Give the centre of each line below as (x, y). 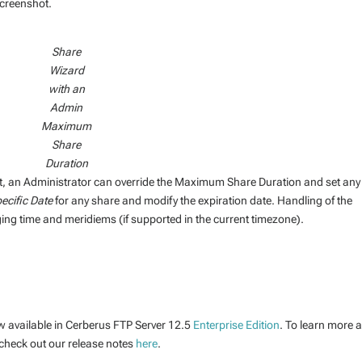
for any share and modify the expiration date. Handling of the (203, 200)
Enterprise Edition (237, 324)
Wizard (66, 70)
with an (66, 88)
